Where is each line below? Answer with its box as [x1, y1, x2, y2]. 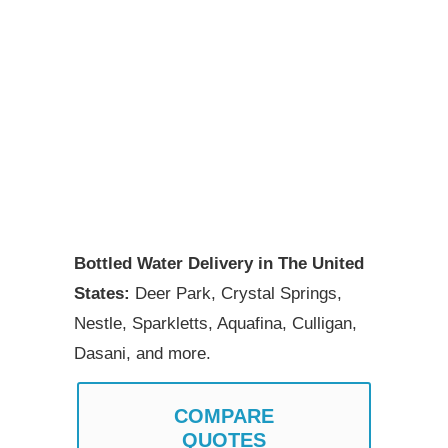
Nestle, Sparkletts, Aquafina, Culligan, [74, 314, 357, 333]
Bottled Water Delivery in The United [74, 254, 364, 273]
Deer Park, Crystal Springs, [130, 284, 342, 303]
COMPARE [174, 405, 274, 427]
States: [74, 284, 130, 303]
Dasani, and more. [74, 344, 211, 363]
